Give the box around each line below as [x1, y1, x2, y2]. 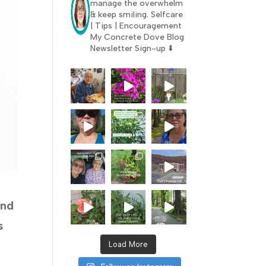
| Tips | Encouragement [90, 21, 182, 31]
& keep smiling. [90, 9, 148, 20]
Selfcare [148, 9, 183, 20]
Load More [109, 239, 148, 249]
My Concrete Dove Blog [90, 32, 184, 43]
